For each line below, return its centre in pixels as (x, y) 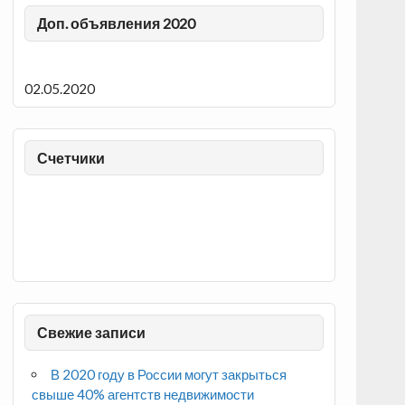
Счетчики (71, 157)
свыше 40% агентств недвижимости (142, 394)
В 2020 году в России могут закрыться (169, 374)
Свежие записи (91, 332)
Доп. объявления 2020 (116, 24)
